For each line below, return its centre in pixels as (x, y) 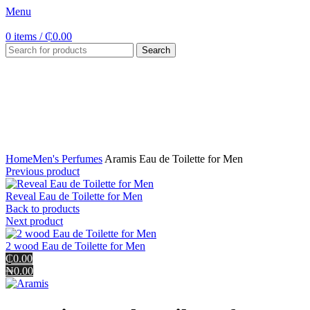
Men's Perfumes (67, 159)
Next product (34, 221)
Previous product (43, 171)
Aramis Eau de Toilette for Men (173, 159)
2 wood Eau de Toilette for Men (75, 246)
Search (156, 50)
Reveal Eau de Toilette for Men (74, 196)
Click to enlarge (40, 146)
